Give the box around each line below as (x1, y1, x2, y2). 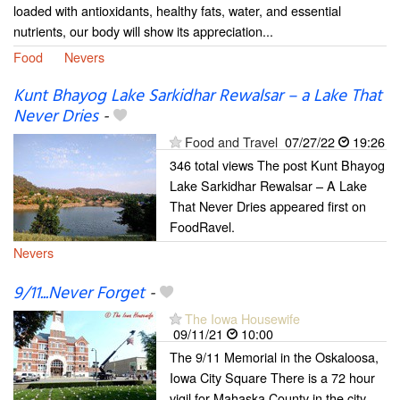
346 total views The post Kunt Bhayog (170, 155, 385, 175)
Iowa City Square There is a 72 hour (170, 368, 375, 387)
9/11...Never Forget (13, 280, 145, 308)
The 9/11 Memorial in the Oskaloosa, (170, 347, 379, 367)
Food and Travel (185, 132, 281, 152)
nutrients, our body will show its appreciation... (13, 21, 273, 40)
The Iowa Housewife (185, 309, 300, 329)
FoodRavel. (170, 217, 235, 237)
